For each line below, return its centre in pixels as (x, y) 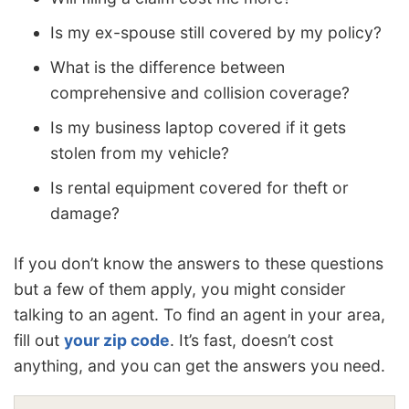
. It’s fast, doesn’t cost (252, 341)
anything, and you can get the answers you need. (199, 366)
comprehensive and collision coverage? (200, 92)
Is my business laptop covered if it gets (198, 127)
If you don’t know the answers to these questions (199, 264)
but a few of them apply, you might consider (180, 289)
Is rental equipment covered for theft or (199, 187)
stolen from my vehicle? (140, 152)
